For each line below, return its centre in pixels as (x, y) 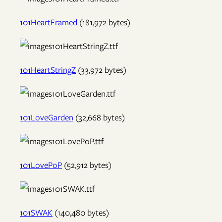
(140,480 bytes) (81, 213)
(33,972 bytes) (101, 70)
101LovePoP (41, 165)
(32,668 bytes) (99, 118)
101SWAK (36, 213)
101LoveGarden (47, 118)
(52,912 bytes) (87, 165)
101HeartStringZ (48, 70)
